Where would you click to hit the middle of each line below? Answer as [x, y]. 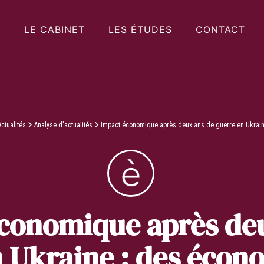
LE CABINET [54, 29]
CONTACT [220, 29]
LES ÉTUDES [140, 29]
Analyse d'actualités [63, 125]
